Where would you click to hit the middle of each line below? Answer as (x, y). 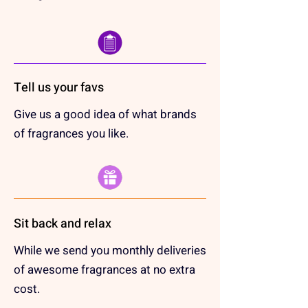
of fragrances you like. (71, 134)
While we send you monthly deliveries (110, 251)
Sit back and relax (63, 224)
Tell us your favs (59, 88)
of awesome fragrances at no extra (104, 270)
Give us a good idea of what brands (105, 114)
